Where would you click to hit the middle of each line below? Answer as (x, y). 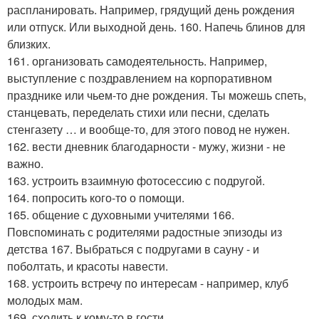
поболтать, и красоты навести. (88, 266)
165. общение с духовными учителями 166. (121, 214)
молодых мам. (45, 300)
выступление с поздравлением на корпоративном (140, 78)
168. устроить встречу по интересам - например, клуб (148, 283)
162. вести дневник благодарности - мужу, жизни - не (146, 146)
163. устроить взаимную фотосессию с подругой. (136, 180)
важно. (25, 163)
